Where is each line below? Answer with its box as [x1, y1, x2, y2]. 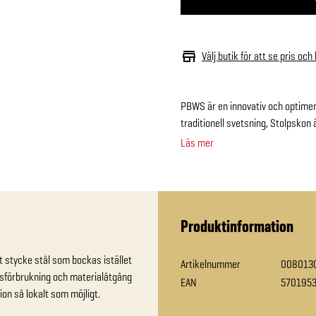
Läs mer [181, 135, 214, 150]
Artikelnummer [181, 257, 241, 272]
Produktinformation [181, 215, 293, 237]
